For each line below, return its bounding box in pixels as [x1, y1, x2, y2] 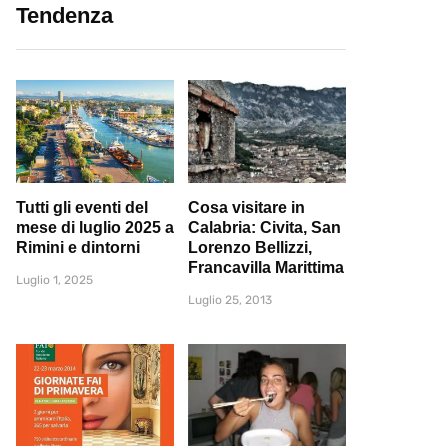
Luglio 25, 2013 [188, 292, 272, 307]
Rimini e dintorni [16, 238, 140, 256]
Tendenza [16, 3, 113, 28]
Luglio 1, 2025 [16, 272, 93, 287]
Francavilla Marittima [188, 258, 344, 276]
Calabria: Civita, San [188, 218, 341, 236]
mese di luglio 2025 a [16, 218, 174, 236]
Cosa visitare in [188, 198, 305, 216]
